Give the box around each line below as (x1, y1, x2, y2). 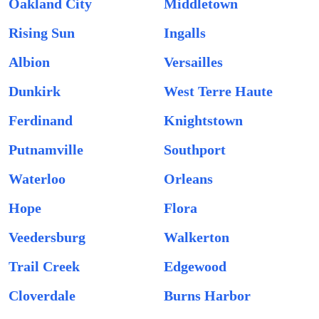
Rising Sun (9, 25, 75, 41)
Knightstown (164, 113, 243, 128)
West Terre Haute (164, 83, 273, 99)
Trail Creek (9, 258, 80, 274)
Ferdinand (9, 113, 73, 128)
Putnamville (9, 142, 83, 157)
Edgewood (164, 258, 226, 274)
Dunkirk (9, 83, 61, 99)
